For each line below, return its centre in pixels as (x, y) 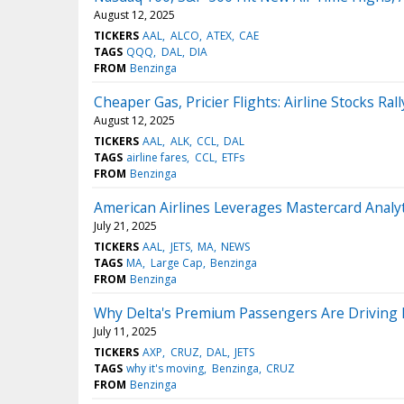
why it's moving (165, 369)
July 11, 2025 (125, 332)
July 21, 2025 (125, 226)
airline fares (157, 158)
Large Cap (176, 263)
